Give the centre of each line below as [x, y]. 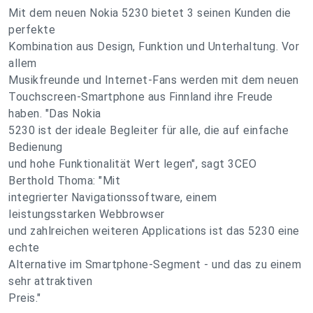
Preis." [25, 298]
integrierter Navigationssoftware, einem [113, 197]
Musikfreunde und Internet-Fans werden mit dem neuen [154, 80]
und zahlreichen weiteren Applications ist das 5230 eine [154, 231]
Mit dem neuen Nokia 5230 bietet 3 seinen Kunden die [150, 13]
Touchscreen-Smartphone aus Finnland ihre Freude [141, 97]
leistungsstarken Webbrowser [87, 214]
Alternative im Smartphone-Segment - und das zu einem [155, 264]
